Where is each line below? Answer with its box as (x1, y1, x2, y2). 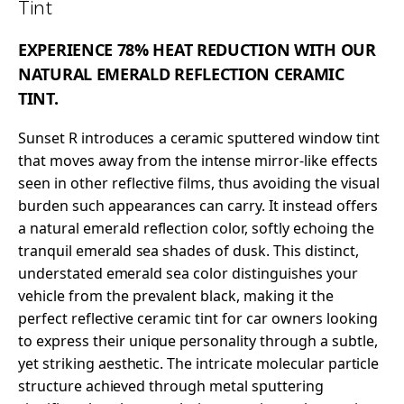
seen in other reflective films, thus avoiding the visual (18, 172, 380, 193)
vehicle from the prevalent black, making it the (18, 285, 334, 306)
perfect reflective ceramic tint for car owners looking (18, 308, 378, 328)
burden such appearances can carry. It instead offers (18, 195, 378, 216)
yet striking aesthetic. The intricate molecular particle (18, 353, 380, 373)
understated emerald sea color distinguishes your (18, 262, 358, 283)
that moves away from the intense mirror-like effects (18, 150, 378, 170)
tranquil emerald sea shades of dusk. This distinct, (18, 240, 359, 261)
